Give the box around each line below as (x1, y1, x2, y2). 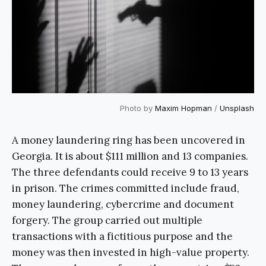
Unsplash (220, 103, 254, 113)
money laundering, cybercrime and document (12, 197, 234, 211)
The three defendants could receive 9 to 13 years (12, 165, 248, 179)
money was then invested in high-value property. (12, 245, 249, 259)
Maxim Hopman (155, 103, 212, 113)
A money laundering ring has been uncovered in (12, 133, 245, 147)
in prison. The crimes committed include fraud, (12, 181, 239, 195)
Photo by (120, 103, 155, 113)
